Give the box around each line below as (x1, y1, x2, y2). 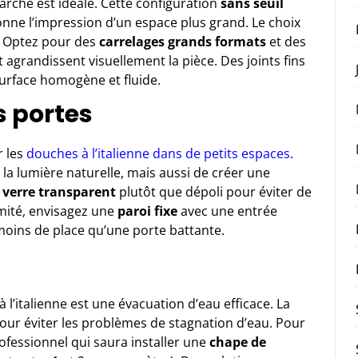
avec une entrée (177, 201, 277, 220)
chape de (209, 332, 266, 351)
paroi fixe (117, 201, 177, 220)
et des (266, 32, 306, 50)
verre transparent (2, 182, 116, 201)
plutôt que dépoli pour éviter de (116, 182, 312, 201)
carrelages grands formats (99, 32, 266, 50)
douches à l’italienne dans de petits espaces (26, 144, 290, 162)
